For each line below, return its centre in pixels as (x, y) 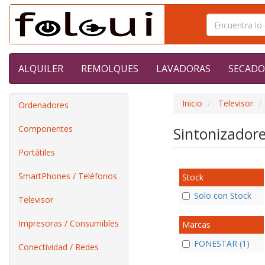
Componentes (46, 129)
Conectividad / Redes (59, 247)
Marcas (196, 225)
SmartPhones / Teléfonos (68, 176)
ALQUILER (41, 69)
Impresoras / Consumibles (69, 223)
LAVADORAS (183, 69)
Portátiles (37, 152)
